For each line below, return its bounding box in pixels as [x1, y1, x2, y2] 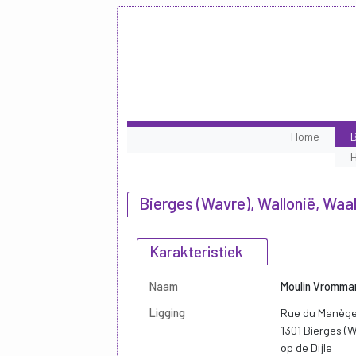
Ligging [149, 305, 185, 319]
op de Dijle [281, 340, 332, 354]
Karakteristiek [149, 242, 243, 261]
